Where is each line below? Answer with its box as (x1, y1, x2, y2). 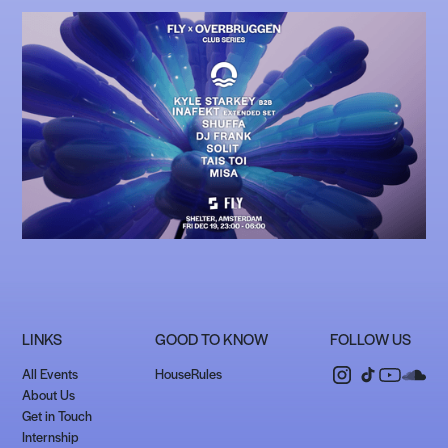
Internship (22, 426, 80, 446)
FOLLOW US (329, 327, 411, 350)
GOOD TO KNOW (154, 327, 268, 350)
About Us (22, 384, 76, 404)
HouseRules (154, 363, 222, 383)
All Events (22, 363, 79, 383)
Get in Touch (22, 405, 93, 425)
